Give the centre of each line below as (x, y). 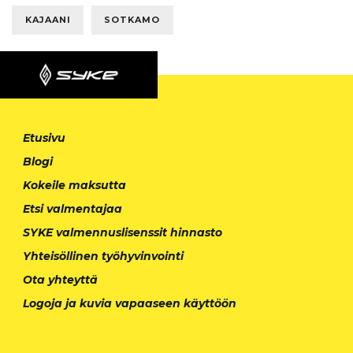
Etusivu (44, 137)
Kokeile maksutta (74, 185)
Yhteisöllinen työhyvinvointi (103, 256)
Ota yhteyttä (60, 279)
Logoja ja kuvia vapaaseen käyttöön (130, 303)
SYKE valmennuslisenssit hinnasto (123, 232)
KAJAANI (48, 20)
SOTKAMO (132, 20)
